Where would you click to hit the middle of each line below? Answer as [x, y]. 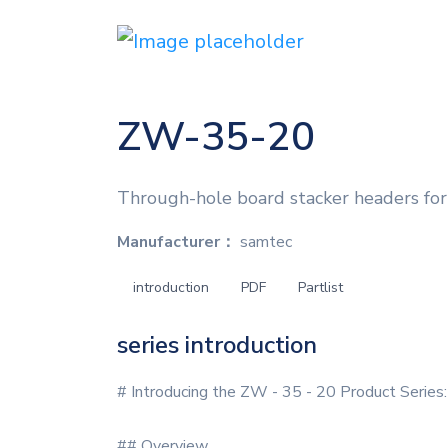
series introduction [217, 345]
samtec [264, 242]
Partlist [320, 287]
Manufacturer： [176, 242]
